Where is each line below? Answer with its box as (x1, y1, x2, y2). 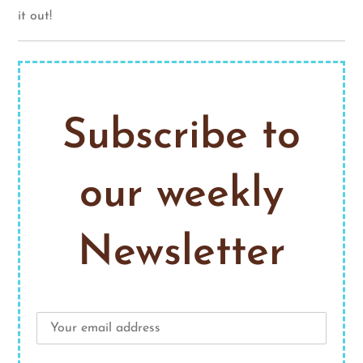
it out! (18, 9, 53, 23)
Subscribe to (62, 116, 301, 159)
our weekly (79, 174, 284, 217)
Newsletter (78, 233, 285, 275)
